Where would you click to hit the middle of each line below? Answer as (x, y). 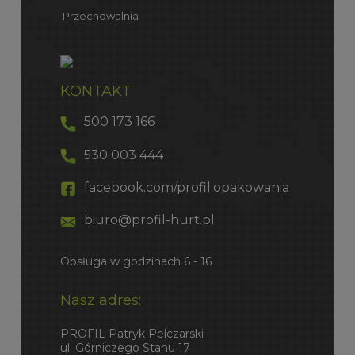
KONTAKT (95, 91)
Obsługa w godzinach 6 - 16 (136, 261)
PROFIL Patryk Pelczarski (132, 334)
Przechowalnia (99, 16)
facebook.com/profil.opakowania (186, 188)
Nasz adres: (100, 300)
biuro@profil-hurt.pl (149, 220)
